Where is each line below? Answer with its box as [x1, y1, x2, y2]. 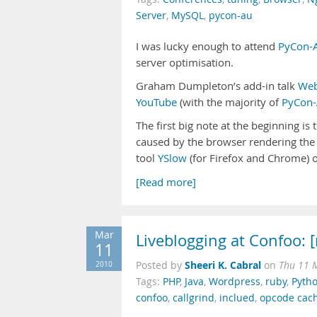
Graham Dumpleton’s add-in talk [136, 79, 298, 93]
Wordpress [209, 275, 260, 288]
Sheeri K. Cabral [185, 258, 261, 272]
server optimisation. [136, 56, 234, 69]
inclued [219, 292, 255, 304]
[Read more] [136, 175, 196, 189]
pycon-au [209, 9, 253, 22]
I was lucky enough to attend [136, 40, 278, 53]
